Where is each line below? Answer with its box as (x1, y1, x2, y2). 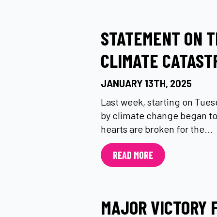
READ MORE (113, 149, 153, 161)
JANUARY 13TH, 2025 (101, 77, 192, 89)
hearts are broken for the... (101, 123, 213, 135)
